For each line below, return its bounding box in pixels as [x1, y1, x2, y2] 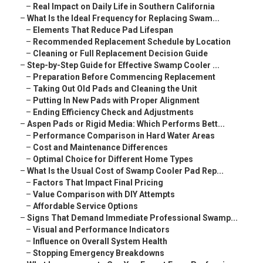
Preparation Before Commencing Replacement [33, 72, 215, 82]
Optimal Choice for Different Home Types [33, 154, 193, 164]
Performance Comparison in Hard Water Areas [33, 131, 215, 141]
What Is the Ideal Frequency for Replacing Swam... [27, 14, 220, 23]
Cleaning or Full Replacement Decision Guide [33, 49, 208, 59]
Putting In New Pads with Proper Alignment [33, 96, 200, 106]
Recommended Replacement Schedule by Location [33, 37, 231, 47]
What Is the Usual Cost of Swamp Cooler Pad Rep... [27, 166, 224, 176]
